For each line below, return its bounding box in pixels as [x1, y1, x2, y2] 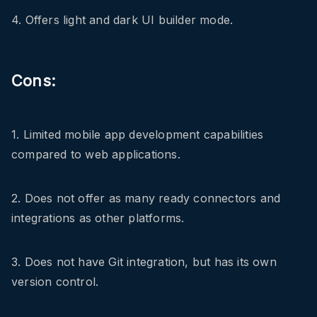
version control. [11, 275, 99, 289]
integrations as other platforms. [11, 211, 185, 226]
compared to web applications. [11, 147, 180, 162]
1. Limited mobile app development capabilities [11, 127, 264, 142]
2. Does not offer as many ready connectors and [11, 191, 281, 206]
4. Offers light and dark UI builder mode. [11, 13, 234, 28]
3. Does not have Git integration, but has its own [11, 255, 277, 270]
